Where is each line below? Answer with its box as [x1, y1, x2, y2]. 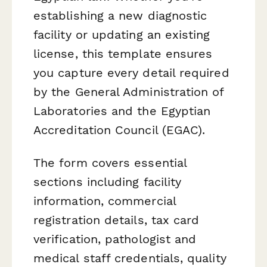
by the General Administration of [33, 84, 224, 99]
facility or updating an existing [33, 27, 210, 42]
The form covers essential [33, 155, 187, 170]
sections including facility [33, 174, 182, 189]
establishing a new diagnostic [33, 8, 207, 23]
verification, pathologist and [33, 231, 197, 246]
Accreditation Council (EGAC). [33, 122, 206, 137]
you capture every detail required [33, 65, 229, 80]
